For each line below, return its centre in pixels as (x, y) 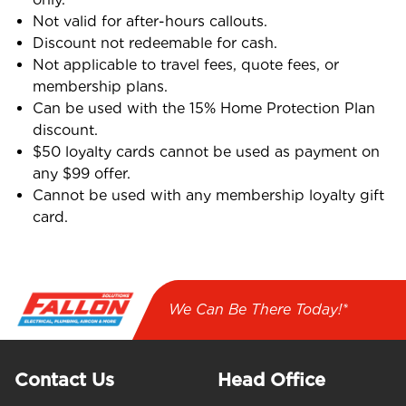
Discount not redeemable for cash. (155, 43)
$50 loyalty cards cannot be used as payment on (206, 151)
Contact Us (64, 379)
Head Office (271, 379)
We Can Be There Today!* (259, 310)
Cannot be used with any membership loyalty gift (208, 195)
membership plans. (100, 86)
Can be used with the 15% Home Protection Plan (204, 108)
